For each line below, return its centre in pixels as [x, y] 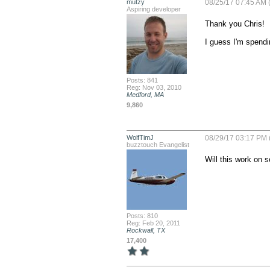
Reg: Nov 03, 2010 [154, 87]
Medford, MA [145, 95]
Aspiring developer [153, 9]
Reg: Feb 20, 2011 [153, 223]
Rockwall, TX [146, 230]
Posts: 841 [142, 80]
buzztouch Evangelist [158, 145]
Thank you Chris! [234, 24]
